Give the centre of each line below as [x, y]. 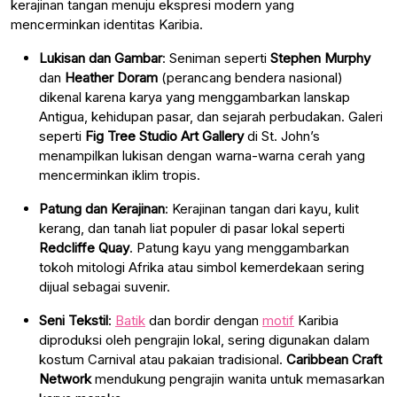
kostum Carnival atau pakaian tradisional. [163, 359]
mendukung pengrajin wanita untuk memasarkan [238, 378]
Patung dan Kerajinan [102, 208]
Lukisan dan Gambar [101, 58]
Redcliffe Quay [84, 247]
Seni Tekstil [74, 320]
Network [65, 378]
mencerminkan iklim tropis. [120, 175]
